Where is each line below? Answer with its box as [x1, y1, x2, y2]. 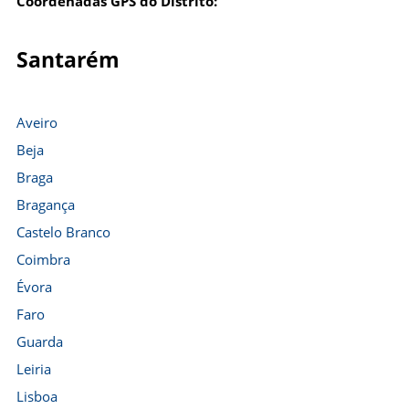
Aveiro [16, 113, 58, 131]
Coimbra [16, 250, 70, 268]
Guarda [16, 332, 63, 351]
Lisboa [16, 387, 58, 405]
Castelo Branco [16, 223, 110, 241]
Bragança [16, 195, 75, 214]
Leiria [16, 360, 51, 378]
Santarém [16, 45, 120, 74]
